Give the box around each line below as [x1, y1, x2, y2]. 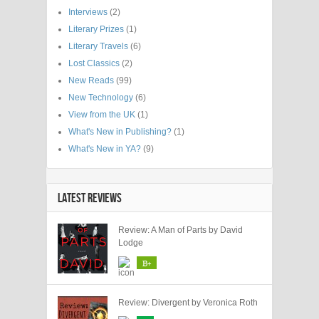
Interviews [68, 6, 108, 17]
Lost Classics [68, 58, 120, 68]
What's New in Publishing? [68, 126, 172, 137]
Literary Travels [68, 41, 128, 51]
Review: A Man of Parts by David [118, 224, 243, 235]
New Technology [68, 92, 133, 103]
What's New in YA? [68, 143, 141, 154]
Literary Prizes [68, 23, 124, 34]
